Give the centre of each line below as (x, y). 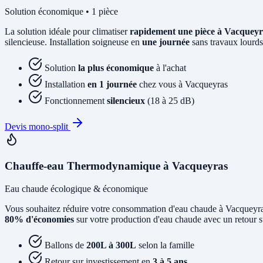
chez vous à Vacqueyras (182, 85)
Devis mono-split (38, 127)
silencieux (126, 101)
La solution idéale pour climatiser (67, 32)
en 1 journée (112, 85)
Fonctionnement (76, 101)
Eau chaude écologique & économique (76, 188)
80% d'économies (39, 219)
